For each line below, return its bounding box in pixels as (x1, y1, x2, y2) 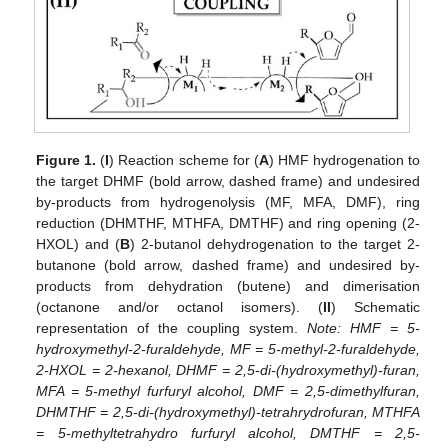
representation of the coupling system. (36, 320, 308, 337)
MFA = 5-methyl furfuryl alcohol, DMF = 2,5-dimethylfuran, (36, 383, 420, 400)
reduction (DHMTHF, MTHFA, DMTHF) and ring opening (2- (36, 215, 420, 232)
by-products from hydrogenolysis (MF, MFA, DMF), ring (36, 194, 420, 211)
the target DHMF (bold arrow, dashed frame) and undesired (36, 173, 420, 190)
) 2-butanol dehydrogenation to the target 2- (130, 236, 420, 253)
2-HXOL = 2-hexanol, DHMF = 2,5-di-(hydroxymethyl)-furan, (36, 362, 420, 379)
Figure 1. (36, 152, 97, 169)
